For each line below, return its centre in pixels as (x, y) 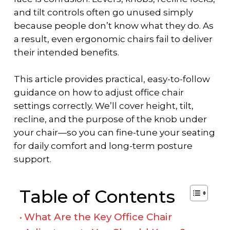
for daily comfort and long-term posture (103, 146)
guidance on (43, 92)
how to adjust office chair (128, 92)
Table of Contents (97, 197)
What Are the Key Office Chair (98, 217)
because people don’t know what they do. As (113, 26)
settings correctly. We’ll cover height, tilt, (103, 106)
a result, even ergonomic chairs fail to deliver (113, 39)
